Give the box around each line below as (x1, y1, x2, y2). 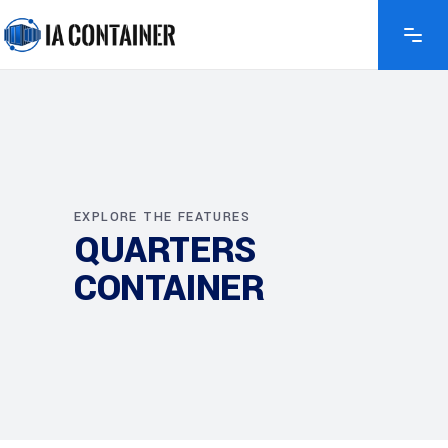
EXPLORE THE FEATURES (74, 208, 250, 226)
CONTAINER (74, 262, 265, 314)
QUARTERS (74, 224, 256, 276)
